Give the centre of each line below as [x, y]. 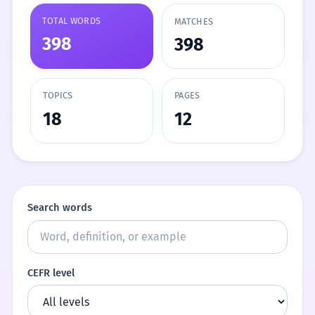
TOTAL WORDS [71, 20]
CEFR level [51, 272]
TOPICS [58, 96]
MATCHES [194, 21]
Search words [59, 208]
